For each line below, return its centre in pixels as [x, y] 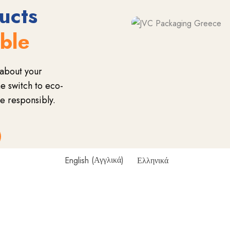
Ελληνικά [153, 160]
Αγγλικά [108, 160]
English [77, 160]
